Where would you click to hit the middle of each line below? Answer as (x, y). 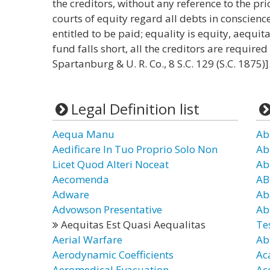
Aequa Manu (83, 134)
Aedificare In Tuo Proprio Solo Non (135, 149)
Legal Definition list (135, 109)
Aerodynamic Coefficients (113, 255)
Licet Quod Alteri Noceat (111, 164)
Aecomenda (81, 179)
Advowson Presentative (107, 209)
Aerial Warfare (87, 240)
